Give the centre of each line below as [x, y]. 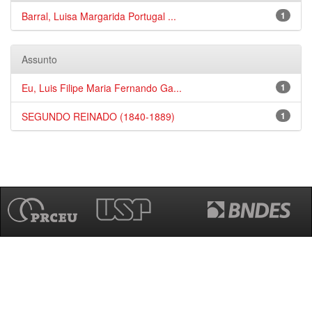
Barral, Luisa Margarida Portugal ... [99, 16]
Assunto [39, 59]
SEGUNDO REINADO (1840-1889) [98, 116]
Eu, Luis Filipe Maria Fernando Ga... [102, 88]
